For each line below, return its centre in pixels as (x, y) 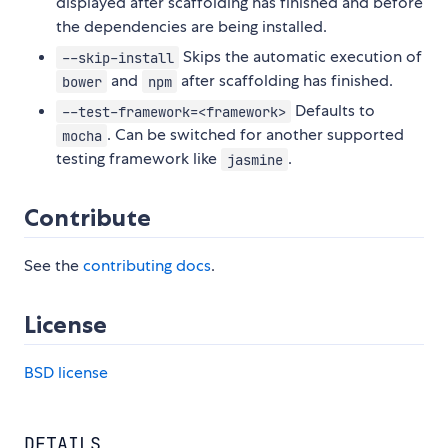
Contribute (87, 218)
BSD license (66, 373)
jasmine (254, 159)
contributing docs (147, 266)
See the (53, 266)
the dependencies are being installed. (191, 27)
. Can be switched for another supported (256, 135)
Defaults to (333, 111)
